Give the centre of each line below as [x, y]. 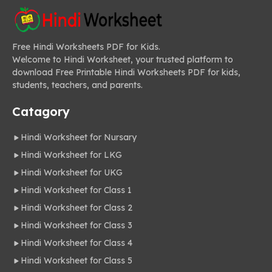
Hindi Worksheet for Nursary [79, 138]
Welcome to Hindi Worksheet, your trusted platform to [123, 60]
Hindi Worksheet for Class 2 [76, 208]
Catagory [41, 112]
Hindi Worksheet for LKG [71, 155]
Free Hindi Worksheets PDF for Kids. [86, 47]
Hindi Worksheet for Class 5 [76, 261]
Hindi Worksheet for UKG [72, 173]
